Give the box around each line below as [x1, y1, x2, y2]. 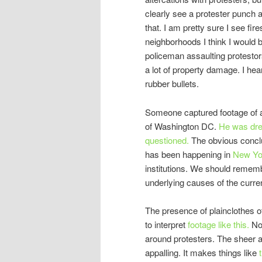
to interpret [145, 218, 188, 231]
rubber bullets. [145, 77, 199, 90]
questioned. [145, 133, 189, 146]
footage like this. [188, 218, 249, 231]
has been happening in [145, 147, 233, 160]
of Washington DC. [145, 119, 219, 132]
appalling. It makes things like [145, 246, 257, 259]
